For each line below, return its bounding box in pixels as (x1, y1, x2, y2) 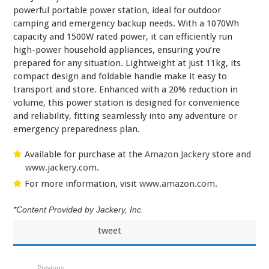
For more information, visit (25, 178, 140, 190)
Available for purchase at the (25, 149, 145, 160)
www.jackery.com (25, 162, 97, 174)
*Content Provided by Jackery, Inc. (13, 205, 144, 215)
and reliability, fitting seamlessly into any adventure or (13, 110, 238, 122)
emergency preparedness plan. (13, 124, 141, 135)
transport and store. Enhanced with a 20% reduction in (13, 84, 238, 95)
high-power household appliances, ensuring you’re (13, 44, 221, 56)
